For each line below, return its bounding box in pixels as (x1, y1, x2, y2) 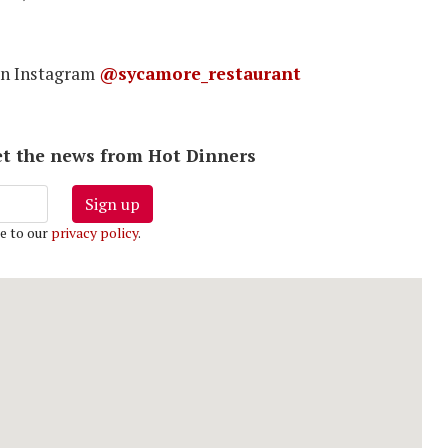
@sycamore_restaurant (99, 61, 301, 85)
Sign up (84, 192, 140, 215)
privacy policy (50, 222, 138, 242)
